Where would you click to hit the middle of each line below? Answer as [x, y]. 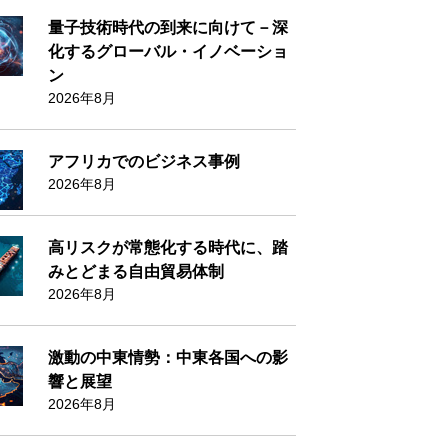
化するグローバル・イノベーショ [168, 51]
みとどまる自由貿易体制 [136, 271]
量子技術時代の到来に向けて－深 [168, 27]
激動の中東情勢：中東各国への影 [168, 357]
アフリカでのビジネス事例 [144, 161]
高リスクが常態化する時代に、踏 [168, 247]
